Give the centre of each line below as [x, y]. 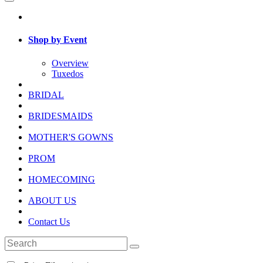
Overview [70, 63]
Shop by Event [58, 40]
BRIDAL [46, 95]
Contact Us [49, 221]
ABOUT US [52, 200]
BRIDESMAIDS [60, 116]
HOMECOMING [62, 179]
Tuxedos [68, 73]
